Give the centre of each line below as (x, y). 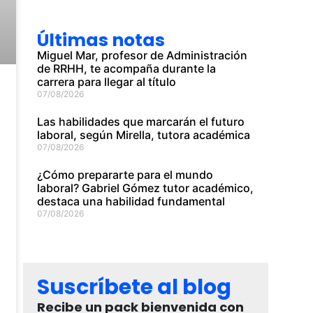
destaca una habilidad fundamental (133, 201)
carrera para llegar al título (108, 81)
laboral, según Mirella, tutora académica (145, 134)
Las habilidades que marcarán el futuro (141, 121)
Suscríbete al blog (134, 287)
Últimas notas (101, 40)
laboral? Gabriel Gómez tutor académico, (146, 188)
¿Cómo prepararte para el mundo (125, 174)
